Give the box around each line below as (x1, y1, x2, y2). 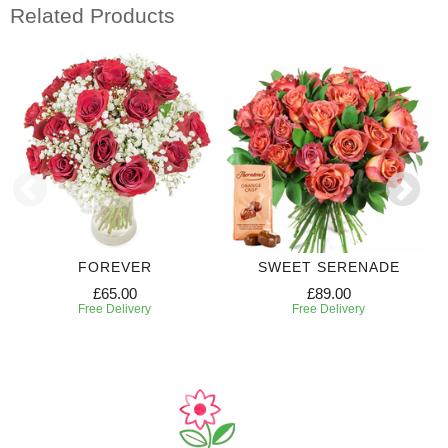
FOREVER (77, 258, 152, 275)
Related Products (10, 4, 175, 28)
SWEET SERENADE (257, 258, 400, 275)
